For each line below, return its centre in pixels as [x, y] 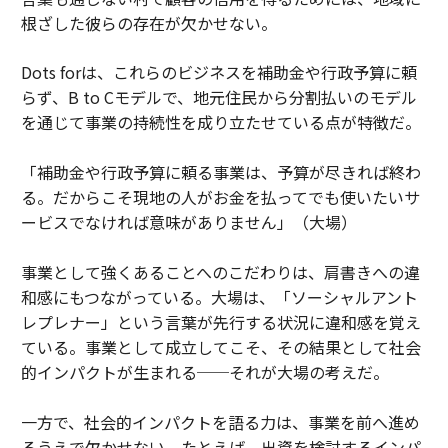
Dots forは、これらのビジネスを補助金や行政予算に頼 [218, 72]
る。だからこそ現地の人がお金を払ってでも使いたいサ [220, 197]
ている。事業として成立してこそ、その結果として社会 [220, 347]
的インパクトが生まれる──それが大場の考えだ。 [204, 372]
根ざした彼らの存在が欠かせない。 [148, 23]
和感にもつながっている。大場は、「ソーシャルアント [219, 297]
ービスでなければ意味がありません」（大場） [188, 222]
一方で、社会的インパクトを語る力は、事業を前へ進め [220, 422]
